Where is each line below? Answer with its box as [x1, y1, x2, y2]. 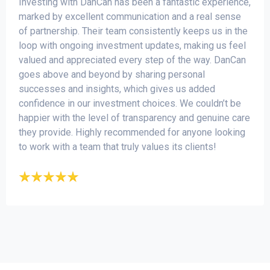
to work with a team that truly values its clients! [19, 141, 216, 153]
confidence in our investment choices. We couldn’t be [19, 98, 241, 110]
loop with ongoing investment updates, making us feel [19, 40, 246, 52]
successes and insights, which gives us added [19, 83, 215, 95]
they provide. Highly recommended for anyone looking [19, 127, 245, 139]
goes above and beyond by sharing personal [19, 69, 205, 81]
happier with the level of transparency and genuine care [19, 112, 250, 124]
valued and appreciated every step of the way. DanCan [19, 54, 246, 66]
